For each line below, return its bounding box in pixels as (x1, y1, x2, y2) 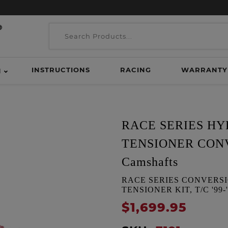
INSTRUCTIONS (31, 66, 90, 74)
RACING (120, 66, 151, 74)
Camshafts (122, 155, 178, 168)
